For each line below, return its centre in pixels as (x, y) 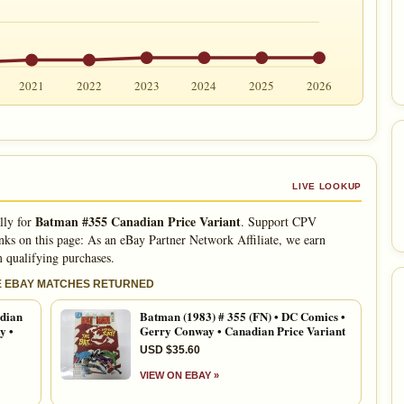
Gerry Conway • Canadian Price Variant (243, 330)
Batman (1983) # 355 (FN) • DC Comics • (243, 316)
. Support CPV (278, 221)
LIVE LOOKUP (327, 186)
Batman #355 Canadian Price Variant (138, 221)
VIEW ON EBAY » (179, 375)
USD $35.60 (170, 349)
